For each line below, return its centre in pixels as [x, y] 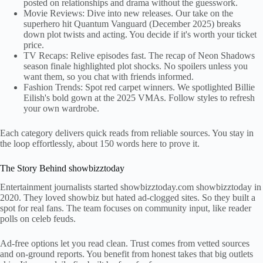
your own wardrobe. [61, 108]
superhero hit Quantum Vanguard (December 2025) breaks [132, 23]
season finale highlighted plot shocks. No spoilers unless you [136, 66]
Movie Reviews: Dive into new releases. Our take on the [128, 13]
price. [34, 45]
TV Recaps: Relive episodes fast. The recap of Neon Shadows [139, 55]
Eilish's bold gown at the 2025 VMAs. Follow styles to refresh [139, 97]
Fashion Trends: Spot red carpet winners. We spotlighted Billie [139, 87]
